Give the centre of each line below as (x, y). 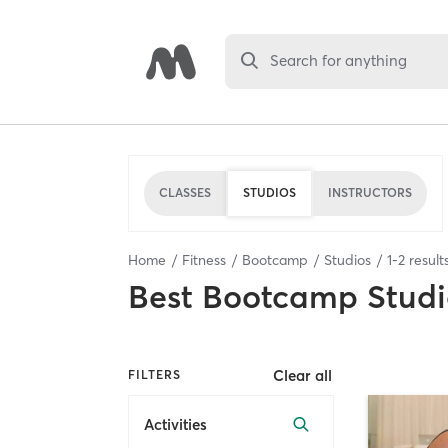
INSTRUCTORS (370, 192)
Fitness (204, 259)
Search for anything (339, 61)
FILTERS (154, 375)
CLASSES (185, 192)
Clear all (303, 375)
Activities (175, 425)
